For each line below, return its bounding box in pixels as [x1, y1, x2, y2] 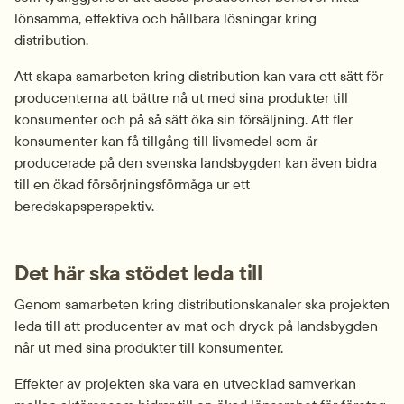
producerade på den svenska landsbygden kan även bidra [14, 153, 377, 171]
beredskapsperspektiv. [14, 197, 154, 215]
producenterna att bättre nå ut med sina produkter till [14, 88, 348, 106]
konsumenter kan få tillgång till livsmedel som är [14, 132, 317, 150]
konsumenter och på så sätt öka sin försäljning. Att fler [14, 110, 353, 128]
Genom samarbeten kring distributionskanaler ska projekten [14, 295, 390, 313]
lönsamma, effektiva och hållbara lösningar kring [14, 9, 317, 27]
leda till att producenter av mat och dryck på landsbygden [14, 317, 378, 335]
